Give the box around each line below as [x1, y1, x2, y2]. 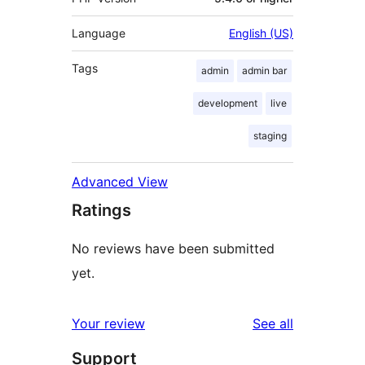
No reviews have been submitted [72, 240, 275, 257]
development [198, 96, 257, 109]
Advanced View [72, 173, 168, 190]
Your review [72, 314, 145, 332]
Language [72, 25, 125, 40]
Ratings [72, 200, 131, 220]
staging [253, 129, 287, 142]
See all [253, 314, 293, 332]
